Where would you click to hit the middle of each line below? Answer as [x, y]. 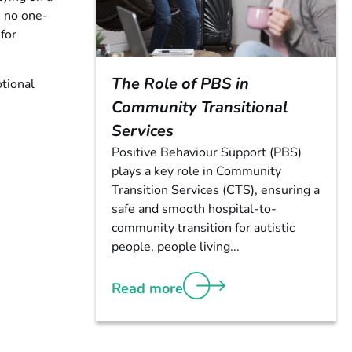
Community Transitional [200, 108]
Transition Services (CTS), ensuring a [216, 191]
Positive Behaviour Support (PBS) [207, 153]
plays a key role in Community [196, 172]
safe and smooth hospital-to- [194, 209]
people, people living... [176, 247]
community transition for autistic [203, 228]
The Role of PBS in [180, 84]
